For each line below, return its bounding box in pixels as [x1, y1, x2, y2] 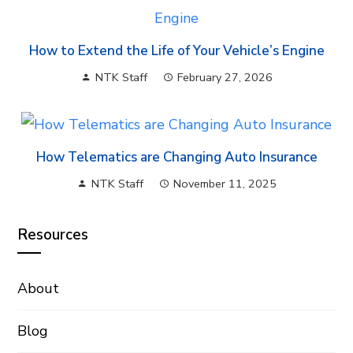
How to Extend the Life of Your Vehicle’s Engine [28, 41, 325, 60]
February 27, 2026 [176, 69, 273, 85]
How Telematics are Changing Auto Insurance [35, 148, 318, 167]
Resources [17, 225, 89, 246]
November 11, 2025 [173, 176, 277, 192]
